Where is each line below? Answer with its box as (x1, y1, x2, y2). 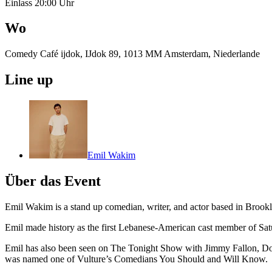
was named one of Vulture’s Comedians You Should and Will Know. (5, 254, 268, 264)
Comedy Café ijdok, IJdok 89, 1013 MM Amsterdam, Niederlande (5, 49, 260, 59)
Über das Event (5, 173, 101, 189)
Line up (5, 72, 53, 88)
